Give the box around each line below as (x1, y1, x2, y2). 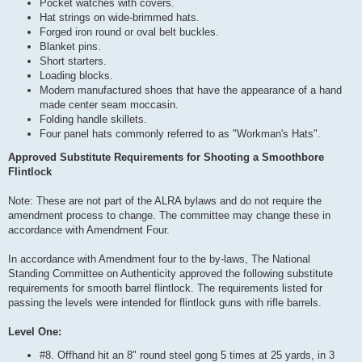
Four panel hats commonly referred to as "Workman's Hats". (40, 127, 321, 140)
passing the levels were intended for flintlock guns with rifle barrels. (8, 297, 322, 309)
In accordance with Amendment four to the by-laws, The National (8, 253, 310, 266)
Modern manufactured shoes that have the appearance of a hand (40, 83, 342, 96)
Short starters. (40, 54, 107, 67)
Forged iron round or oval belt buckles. (40, 25, 219, 38)
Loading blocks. (40, 69, 113, 82)
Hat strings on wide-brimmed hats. (40, 11, 200, 23)
